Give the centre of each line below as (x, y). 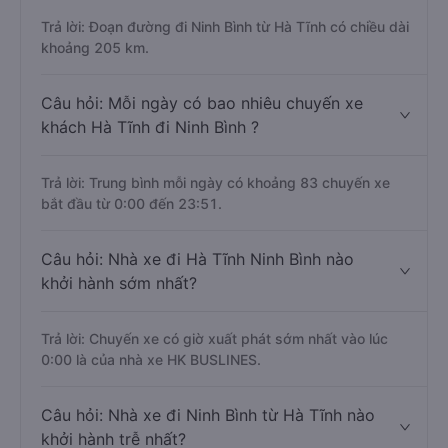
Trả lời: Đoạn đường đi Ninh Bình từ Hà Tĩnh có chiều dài (225, 26)
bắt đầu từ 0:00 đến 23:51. (131, 203)
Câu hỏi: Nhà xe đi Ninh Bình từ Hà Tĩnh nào (208, 415)
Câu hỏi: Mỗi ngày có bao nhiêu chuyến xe (202, 103)
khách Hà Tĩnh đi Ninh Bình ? (150, 127)
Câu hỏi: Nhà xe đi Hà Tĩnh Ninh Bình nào (197, 259)
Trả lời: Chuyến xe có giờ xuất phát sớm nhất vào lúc (214, 338)
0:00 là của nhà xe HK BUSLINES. (151, 359)
